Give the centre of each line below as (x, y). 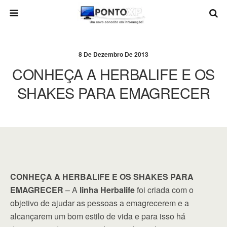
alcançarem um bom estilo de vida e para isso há (98, 216)
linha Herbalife (107, 190)
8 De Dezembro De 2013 (113, 54)
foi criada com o (164, 190)
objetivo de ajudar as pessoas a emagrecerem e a (100, 203)
